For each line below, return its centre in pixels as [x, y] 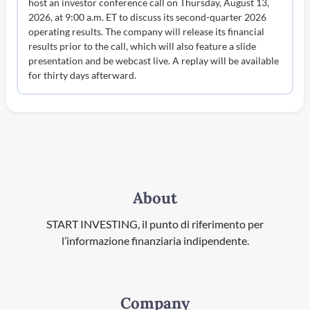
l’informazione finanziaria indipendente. [155, 240]
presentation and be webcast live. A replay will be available [154, 61]
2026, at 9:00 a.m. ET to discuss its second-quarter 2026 [148, 17]
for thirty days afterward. [83, 75]
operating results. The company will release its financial [147, 32]
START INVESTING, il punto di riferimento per [155, 224]
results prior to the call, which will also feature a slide [143, 46]
